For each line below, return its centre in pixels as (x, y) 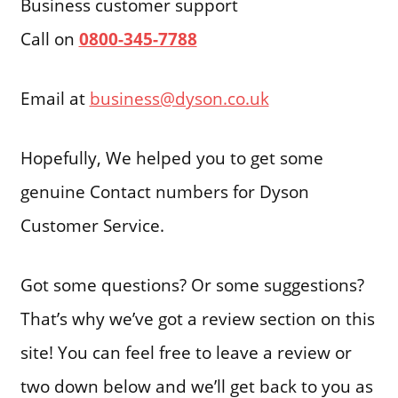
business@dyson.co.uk (179, 98)
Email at (55, 98)
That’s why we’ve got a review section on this (197, 318)
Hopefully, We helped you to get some (171, 157)
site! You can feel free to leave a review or (186, 352)
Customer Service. (92, 225)
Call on (49, 39)
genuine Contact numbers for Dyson (164, 191)
